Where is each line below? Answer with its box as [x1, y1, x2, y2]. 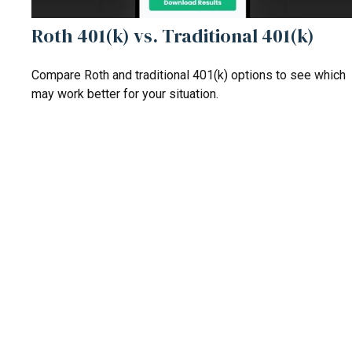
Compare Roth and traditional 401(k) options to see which [31, 68, 346, 83]
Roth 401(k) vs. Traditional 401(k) [31, 23, 314, 49]
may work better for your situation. [31, 86, 218, 102]
